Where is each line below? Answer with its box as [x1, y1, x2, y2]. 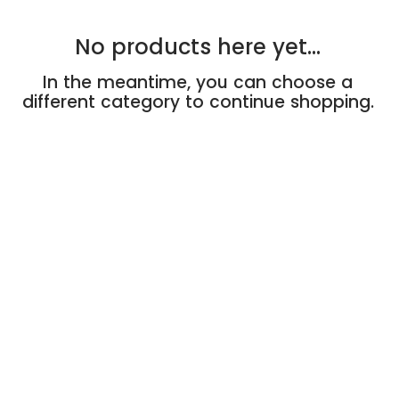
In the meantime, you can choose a [43, 69, 354, 94]
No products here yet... [75, 31, 322, 61]
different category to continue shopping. [21, 89, 374, 114]
